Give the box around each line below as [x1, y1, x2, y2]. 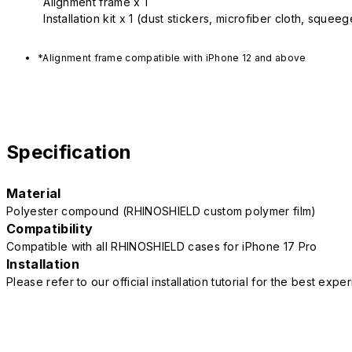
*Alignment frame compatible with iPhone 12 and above [38, 52, 306, 64]
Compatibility [6, 221, 93, 237]
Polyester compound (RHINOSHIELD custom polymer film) [6, 204, 317, 218]
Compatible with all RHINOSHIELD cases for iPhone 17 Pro [6, 240, 317, 254]
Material [6, 185, 61, 202]
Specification [6, 141, 132, 164]
